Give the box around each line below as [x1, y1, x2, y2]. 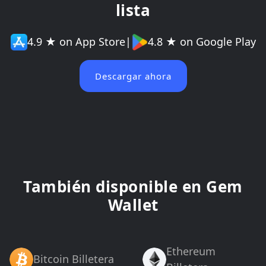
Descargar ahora [94, 69, 172, 82]
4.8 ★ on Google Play [147, 34, 256, 49]
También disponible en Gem [23, 175, 243, 197]
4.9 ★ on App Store [27, 34, 125, 49]
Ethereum [166, 243, 216, 258]
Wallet [107, 194, 159, 216]
